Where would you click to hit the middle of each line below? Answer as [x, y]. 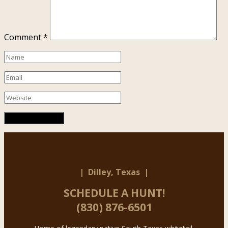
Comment [24, 37]
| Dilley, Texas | [114, 172]
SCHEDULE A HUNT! [114, 193]
